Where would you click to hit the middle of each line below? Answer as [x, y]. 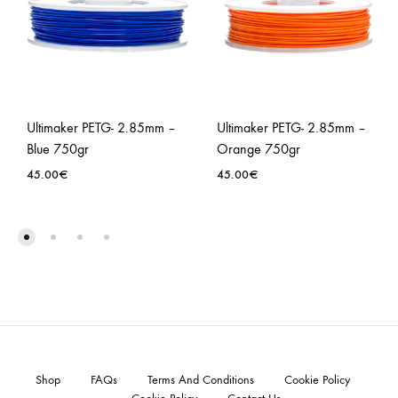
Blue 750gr [58, 148]
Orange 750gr [259, 148]
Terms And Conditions [200, 379]
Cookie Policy [317, 379]
